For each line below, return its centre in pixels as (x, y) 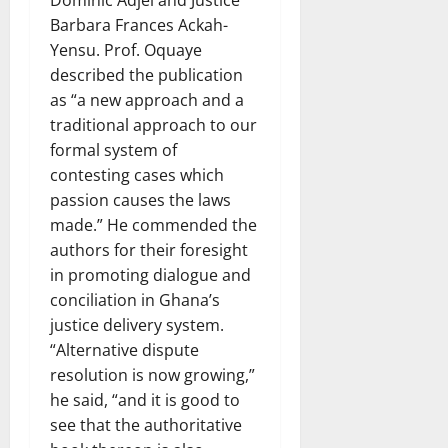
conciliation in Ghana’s (135, 299)
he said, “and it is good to (145, 399)
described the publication (146, 74)
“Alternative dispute (124, 349)
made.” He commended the (153, 224)
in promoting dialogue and (150, 274)
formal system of (113, 149)
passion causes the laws (140, 199)
